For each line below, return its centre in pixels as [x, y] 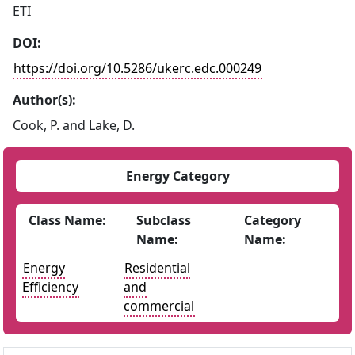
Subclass [163, 220]
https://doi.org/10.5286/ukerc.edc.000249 [137, 68]
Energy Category [177, 176]
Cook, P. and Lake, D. [74, 125]
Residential [157, 268]
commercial [159, 306]
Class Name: [67, 220]
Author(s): [44, 100]
